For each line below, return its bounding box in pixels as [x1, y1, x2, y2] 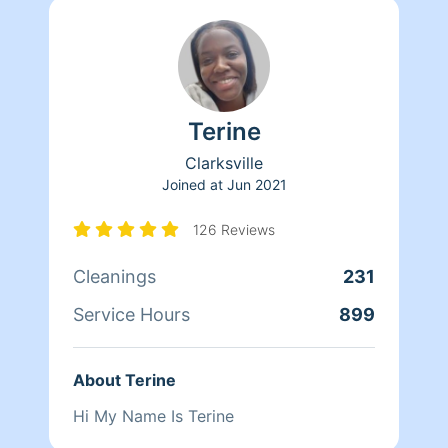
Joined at [161, 175, 223, 193]
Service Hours [73, 303, 190, 325]
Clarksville [185, 152, 263, 173]
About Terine [73, 369, 176, 390]
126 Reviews [193, 220, 275, 238]
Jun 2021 [226, 175, 287, 193]
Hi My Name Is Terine [73, 405, 234, 426]
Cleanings [73, 265, 156, 287]
